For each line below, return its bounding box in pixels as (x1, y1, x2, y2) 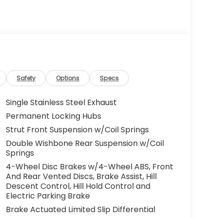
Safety (17, 74, 36, 83)
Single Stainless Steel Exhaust (5, 97, 117, 109)
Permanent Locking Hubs (5, 110, 101, 122)
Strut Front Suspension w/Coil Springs (5, 124, 149, 136)
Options (56, 74, 80, 83)
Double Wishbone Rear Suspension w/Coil (5, 138, 164, 149)
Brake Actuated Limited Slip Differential (5, 204, 155, 216)
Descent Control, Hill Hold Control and (5, 181, 150, 192)
